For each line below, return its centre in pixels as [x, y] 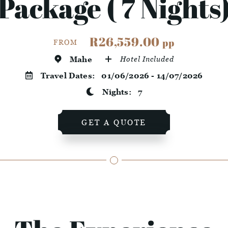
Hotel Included [147, 59]
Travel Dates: [71, 76]
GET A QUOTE [114, 122]
